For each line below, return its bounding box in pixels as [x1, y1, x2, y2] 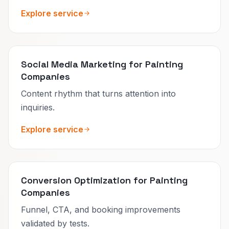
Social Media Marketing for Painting [21, 58, 183, 70]
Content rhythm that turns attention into [21, 88, 176, 99]
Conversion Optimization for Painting [21, 174, 188, 186]
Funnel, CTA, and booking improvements [21, 204, 180, 215]
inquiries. [21, 102, 55, 112]
